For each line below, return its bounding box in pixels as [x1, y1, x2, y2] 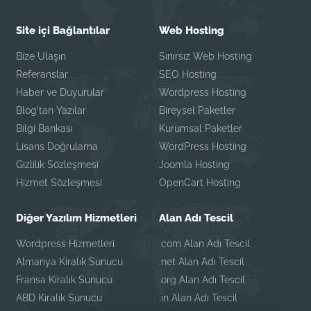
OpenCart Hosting [158, 176, 241, 188]
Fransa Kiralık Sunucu [16, 274, 113, 285]
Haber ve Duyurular [16, 86, 105, 98]
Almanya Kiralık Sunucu [16, 255, 124, 267]
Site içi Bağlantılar [16, 24, 110, 37]
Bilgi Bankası [16, 122, 74, 134]
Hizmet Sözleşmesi [16, 176, 103, 188]
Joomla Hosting [158, 158, 230, 170]
